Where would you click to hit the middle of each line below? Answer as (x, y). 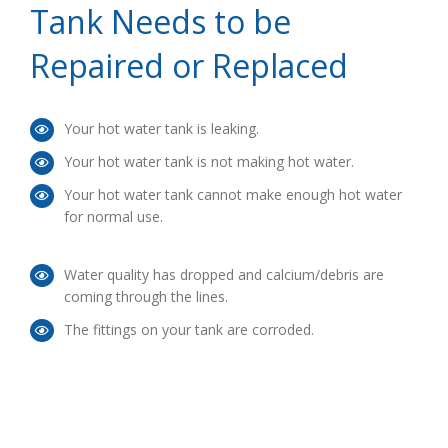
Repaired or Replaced (189, 66)
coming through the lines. (145, 296)
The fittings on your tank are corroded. (188, 329)
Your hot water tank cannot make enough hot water (232, 195)
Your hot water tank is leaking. (161, 129)
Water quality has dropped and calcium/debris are (223, 274)
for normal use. (113, 217)
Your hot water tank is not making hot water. (208, 162)
